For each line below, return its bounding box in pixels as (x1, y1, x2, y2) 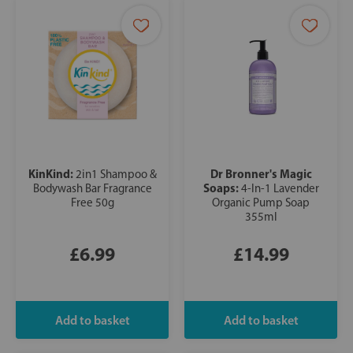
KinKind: (28, 166, 76, 182)
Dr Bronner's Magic (210, 166, 312, 182)
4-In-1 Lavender (240, 181, 319, 196)
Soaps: (203, 180, 241, 196)
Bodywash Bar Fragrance (32, 181, 152, 196)
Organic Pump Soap (212, 195, 310, 210)
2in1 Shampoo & (75, 167, 157, 182)
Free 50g (70, 195, 114, 210)
